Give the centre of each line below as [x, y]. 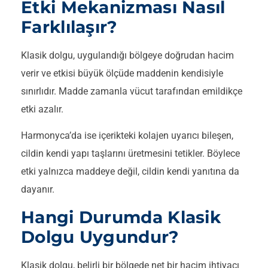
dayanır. [38, 190]
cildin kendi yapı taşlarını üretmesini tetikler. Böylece [130, 154]
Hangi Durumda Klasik [121, 217]
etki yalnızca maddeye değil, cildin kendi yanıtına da [130, 172]
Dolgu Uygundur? [100, 237]
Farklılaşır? [69, 27]
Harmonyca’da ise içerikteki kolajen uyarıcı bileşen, [127, 136]
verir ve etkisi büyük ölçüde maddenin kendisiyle [122, 73]
